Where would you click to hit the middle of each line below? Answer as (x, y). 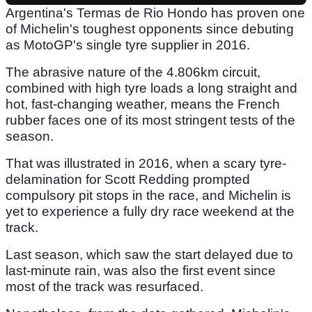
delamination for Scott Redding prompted (128, 180)
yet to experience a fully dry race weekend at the (150, 212)
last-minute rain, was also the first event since (141, 271)
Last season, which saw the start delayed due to (149, 255)
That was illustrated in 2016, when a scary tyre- (146, 164)
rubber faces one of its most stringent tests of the (150, 120)
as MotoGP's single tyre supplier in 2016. (128, 45)
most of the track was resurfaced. (104, 287)
